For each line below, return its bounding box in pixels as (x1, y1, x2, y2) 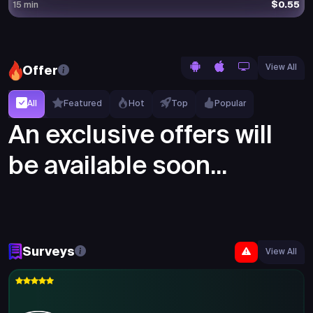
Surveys (22, 246, 75, 259)
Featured (64, 100, 102, 108)
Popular (214, 100, 246, 108)
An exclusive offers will (8, 124, 272, 149)
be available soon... (8, 154, 227, 180)
